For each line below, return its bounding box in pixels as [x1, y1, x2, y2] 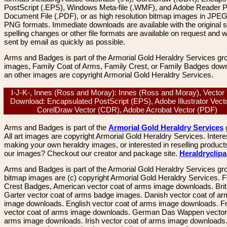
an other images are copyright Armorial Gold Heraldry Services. [4, 70, 213, 79]
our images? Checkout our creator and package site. [4, 149, 179, 158]
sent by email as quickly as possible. [4, 37, 125, 46]
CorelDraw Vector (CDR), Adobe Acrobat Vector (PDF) [37, 105, 221, 114]
